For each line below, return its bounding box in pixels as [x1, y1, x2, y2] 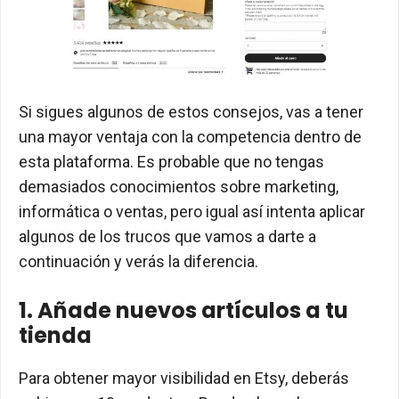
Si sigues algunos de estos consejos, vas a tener [19, 102, 363, 122]
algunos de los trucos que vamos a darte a [19, 227, 316, 247]
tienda [19, 321, 92, 351]
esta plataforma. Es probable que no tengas [19, 152, 324, 172]
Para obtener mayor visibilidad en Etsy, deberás [19, 369, 349, 388]
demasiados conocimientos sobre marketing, [19, 177, 338, 197]
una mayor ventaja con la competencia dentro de [19, 127, 362, 147]
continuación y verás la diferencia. [19, 252, 258, 272]
